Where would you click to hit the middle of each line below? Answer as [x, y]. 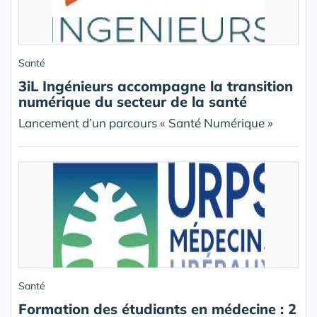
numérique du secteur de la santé [133, 102]
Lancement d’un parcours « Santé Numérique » [146, 123]
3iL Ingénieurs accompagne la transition [156, 86]
